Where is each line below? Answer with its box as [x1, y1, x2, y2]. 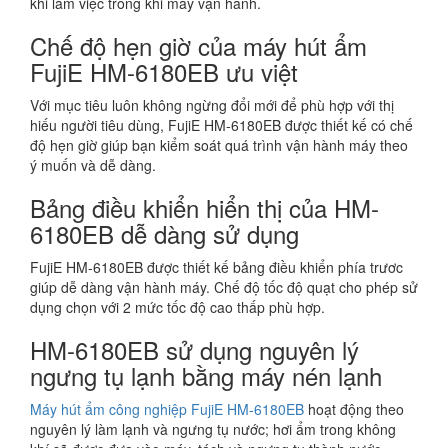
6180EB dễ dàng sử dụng [30, 215, 299, 251]
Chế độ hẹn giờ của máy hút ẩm [30, 27, 367, 63]
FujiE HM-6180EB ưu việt [30, 53, 298, 89]
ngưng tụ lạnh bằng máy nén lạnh [30, 357, 382, 393]
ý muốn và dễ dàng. [30, 154, 160, 175]
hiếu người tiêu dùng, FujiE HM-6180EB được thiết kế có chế [30, 114, 413, 135]
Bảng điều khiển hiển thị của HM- [30, 189, 379, 225]
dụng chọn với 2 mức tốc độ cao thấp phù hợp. [30, 296, 325, 317]
